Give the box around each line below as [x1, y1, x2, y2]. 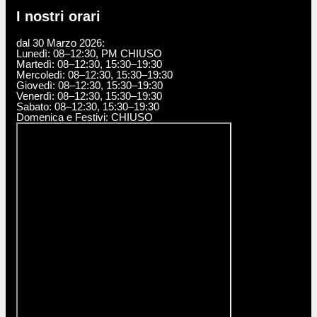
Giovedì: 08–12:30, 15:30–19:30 [16, 79, 163, 91]
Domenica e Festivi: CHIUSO [16, 110, 153, 123]
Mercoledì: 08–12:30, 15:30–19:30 [16, 68, 173, 81]
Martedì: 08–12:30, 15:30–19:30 [16, 57, 162, 70]
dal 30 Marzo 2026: [16, 36, 105, 49]
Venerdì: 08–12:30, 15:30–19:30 [16, 89, 162, 102]
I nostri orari [16, 8, 100, 24]
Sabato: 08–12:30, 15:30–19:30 [16, 100, 159, 113]
